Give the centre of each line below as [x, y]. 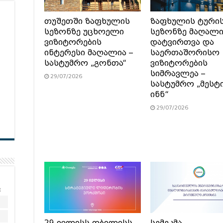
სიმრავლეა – [177, 73]
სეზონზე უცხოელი [84, 32]
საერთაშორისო [185, 53]
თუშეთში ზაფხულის [87, 21]
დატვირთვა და [182, 42]
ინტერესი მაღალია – [89, 53]
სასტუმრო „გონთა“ [85, 63]
